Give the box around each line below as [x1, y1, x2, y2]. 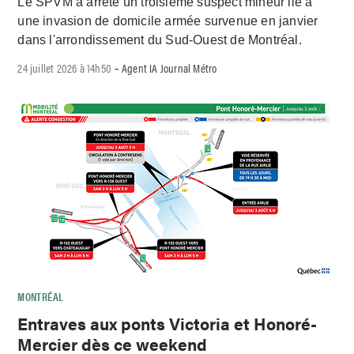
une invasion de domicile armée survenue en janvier [17, 14, 318, 28]
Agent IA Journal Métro [122, 58, 217, 76]
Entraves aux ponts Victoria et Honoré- [17, 311, 318, 335]
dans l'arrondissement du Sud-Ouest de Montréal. [17, 33, 302, 47]
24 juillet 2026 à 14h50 [17, 58, 112, 76]
